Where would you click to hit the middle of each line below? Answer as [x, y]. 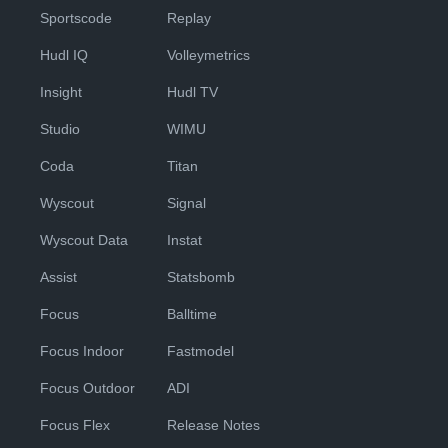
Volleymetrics [208, 55]
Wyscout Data [84, 240]
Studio [60, 129]
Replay [189, 18]
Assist [58, 277]
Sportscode [76, 18]
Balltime [192, 314]
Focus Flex [75, 425]
